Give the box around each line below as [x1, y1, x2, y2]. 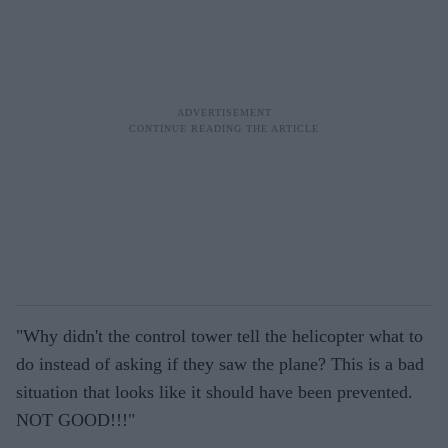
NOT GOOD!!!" [16, 409, 135, 430]
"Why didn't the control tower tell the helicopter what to [16, 325, 423, 346]
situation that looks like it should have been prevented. [16, 381, 413, 402]
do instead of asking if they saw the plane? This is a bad [16, 353, 424, 374]
